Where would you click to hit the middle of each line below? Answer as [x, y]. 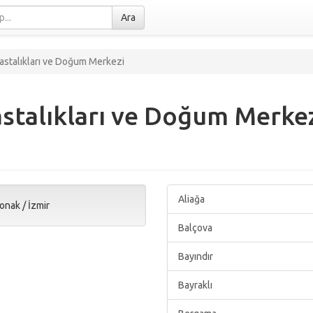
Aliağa [191, 199]
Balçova [195, 228]
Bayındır [196, 256]
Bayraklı [195, 285]
